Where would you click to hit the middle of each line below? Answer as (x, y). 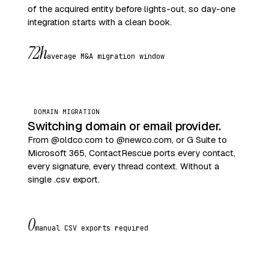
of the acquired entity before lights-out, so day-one (131, 8)
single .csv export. (64, 179)
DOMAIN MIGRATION (67, 111)
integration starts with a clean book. (100, 22)
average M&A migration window (106, 56)
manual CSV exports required (92, 228)
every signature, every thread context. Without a (123, 166)
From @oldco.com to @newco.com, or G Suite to (127, 139)
